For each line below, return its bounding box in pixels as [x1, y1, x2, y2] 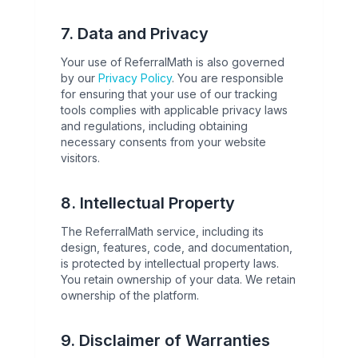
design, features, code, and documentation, [61, 241, 292, 254]
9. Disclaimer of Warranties [61, 331, 270, 350]
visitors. [61, 151, 100, 165]
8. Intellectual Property [61, 193, 235, 213]
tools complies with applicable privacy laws [61, 103, 288, 117]
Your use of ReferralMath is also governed [61, 55, 284, 69]
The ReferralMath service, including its [61, 225, 264, 238]
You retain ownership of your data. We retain [61, 272, 296, 286]
